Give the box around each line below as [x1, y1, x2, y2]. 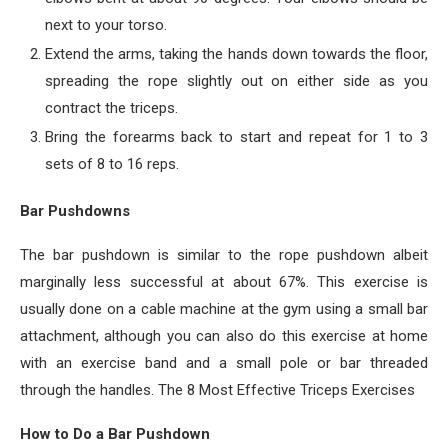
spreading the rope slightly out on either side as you [45, 72, 428, 90]
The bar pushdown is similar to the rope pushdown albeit [20, 246, 428, 264]
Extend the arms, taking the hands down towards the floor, [45, 45, 428, 63]
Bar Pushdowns [20, 202, 130, 220]
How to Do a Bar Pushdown [20, 425, 210, 443]
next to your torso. [45, 16, 167, 34]
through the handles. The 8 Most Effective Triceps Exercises [20, 381, 415, 399]
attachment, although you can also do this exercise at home [20, 327, 428, 345]
